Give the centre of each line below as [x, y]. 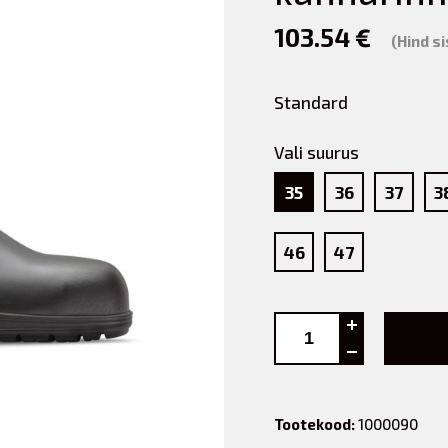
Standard [311, 102]
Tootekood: [314, 424]
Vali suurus [316, 152]
